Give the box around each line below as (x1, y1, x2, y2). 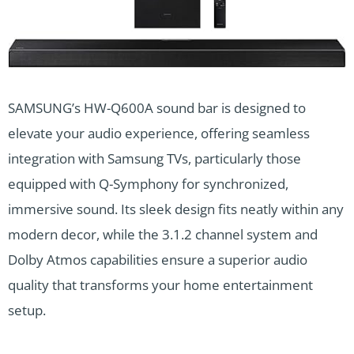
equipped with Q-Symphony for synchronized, (8, 175, 288, 194)
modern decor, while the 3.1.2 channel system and (8, 225, 318, 244)
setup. (8, 301, 46, 320)
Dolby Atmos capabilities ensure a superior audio (8, 250, 307, 269)
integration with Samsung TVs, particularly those (8, 149, 301, 168)
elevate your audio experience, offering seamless (8, 124, 310, 143)
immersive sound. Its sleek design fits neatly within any (8, 200, 344, 219)
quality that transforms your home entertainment (8, 276, 313, 295)
